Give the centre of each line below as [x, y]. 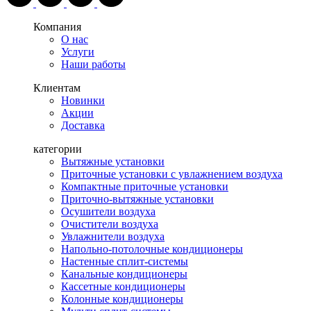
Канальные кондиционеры [124, 274]
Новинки [83, 101]
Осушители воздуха [108, 212]
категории [58, 149]
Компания [57, 27]
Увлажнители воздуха [113, 237]
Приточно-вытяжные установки [137, 199]
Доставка [83, 126]
